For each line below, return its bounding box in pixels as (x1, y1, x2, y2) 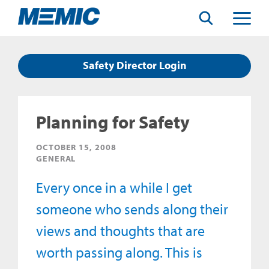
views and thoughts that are (36, 222, 205, 240)
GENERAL (36, 154, 76, 163)
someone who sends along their (36, 200, 228, 218)
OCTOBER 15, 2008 (36, 142, 116, 152)
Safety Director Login (82, 58, 187, 72)
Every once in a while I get (36, 178, 192, 196)
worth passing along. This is (36, 243, 202, 261)
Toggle (232, 13, 260, 25)
